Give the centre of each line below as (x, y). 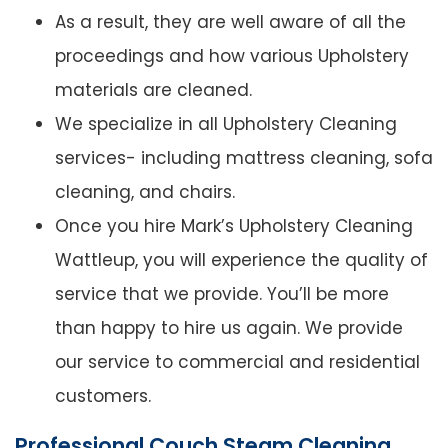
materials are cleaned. (153, 90)
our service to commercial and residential (237, 362)
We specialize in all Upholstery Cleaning (226, 124)
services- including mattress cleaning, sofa (244, 158)
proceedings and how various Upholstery (232, 56)
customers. (103, 396)
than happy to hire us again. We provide (229, 328)
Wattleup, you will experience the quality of (241, 260)
